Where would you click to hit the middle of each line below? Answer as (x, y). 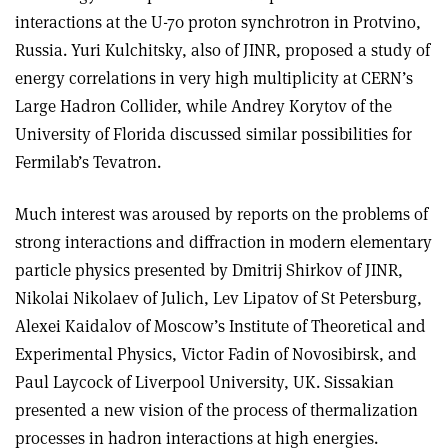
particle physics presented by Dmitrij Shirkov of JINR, (209, 270)
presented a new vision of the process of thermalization (216, 410)
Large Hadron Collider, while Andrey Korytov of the (203, 106)
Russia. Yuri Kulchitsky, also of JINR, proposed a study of (222, 50)
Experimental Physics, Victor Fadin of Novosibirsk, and (216, 354)
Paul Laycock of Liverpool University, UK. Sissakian (204, 382)
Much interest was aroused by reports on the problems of (221, 214)
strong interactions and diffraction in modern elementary (223, 242)
